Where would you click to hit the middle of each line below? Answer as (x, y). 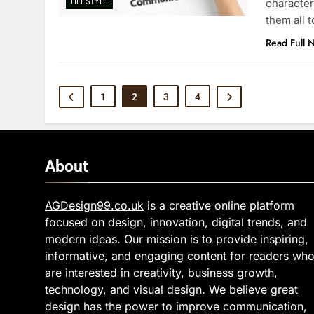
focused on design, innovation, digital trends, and (176, 222)
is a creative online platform (219, 205)
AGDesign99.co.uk (94, 205)
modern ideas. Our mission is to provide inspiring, (177, 239)
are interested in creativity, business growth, (161, 273)
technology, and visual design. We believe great (171, 289)
